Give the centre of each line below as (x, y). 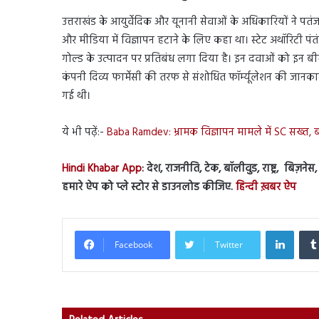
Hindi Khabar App (102, 168)
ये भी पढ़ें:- (84, 132)
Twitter (229, 244)
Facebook (134, 244)
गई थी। (76, 96)
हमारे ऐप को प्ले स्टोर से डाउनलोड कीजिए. (149, 187)
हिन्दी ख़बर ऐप (266, 187)
